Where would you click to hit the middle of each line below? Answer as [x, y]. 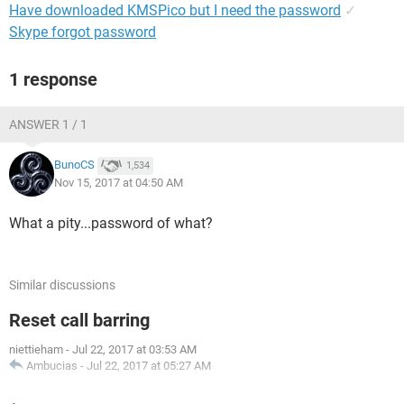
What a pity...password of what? [111, 223]
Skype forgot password [83, 32]
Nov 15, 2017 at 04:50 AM [119, 183]
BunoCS [74, 165]
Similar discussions [62, 285]
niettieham [36, 349]
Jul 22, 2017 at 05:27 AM [149, 366]
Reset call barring [79, 320]
